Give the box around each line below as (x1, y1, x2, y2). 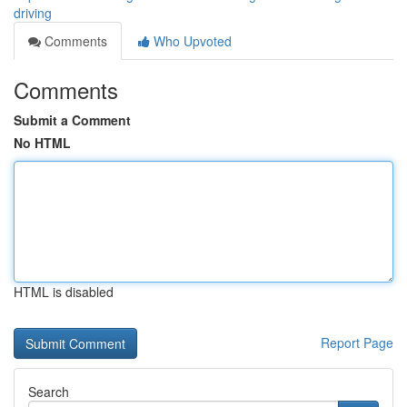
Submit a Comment (14, 111, 131, 129)
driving (14, 4, 52, 22)
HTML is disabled (14, 283, 114, 301)
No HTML (14, 134, 71, 152)
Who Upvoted (150, 32, 232, 50)
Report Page (321, 333, 393, 352)
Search (28, 382, 69, 401)
